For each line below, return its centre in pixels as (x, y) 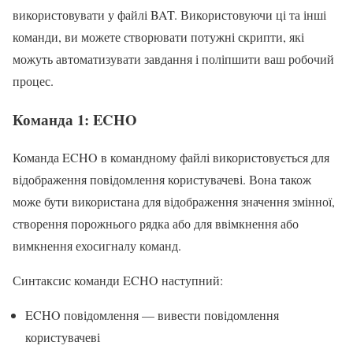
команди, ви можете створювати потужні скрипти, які (158, 36)
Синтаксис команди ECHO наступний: (118, 281)
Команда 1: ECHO (75, 119)
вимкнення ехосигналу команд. (97, 246)
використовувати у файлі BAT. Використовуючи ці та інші (169, 14)
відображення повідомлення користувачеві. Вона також (162, 180)
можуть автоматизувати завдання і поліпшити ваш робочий (173, 58)
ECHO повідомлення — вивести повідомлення (152, 315)
